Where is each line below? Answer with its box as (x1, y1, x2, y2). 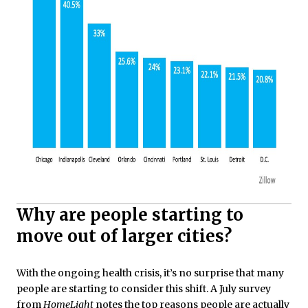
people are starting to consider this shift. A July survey (16, 283, 271, 296)
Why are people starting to (16, 204, 243, 226)
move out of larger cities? (16, 225, 232, 247)
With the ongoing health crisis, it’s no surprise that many (16, 267, 284, 280)
